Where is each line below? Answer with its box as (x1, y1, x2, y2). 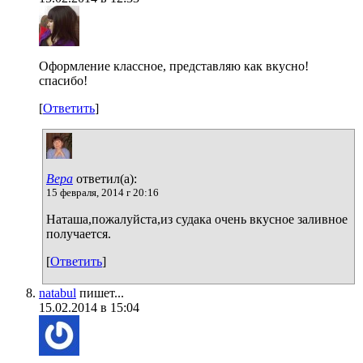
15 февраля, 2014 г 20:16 (46, 186, 159, 199)
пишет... (76, 285, 124, 300)
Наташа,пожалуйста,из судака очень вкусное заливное (46, 211, 348, 226)
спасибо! (39, 73, 88, 88)
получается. (46, 226, 111, 241)
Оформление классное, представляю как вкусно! (39, 58, 309, 73)
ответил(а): (73, 171, 137, 186)
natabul (39, 285, 76, 300)
